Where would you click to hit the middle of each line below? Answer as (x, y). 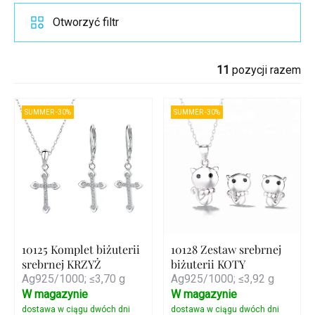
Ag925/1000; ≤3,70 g (73, 279)
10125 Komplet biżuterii (81, 250)
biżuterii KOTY (208, 264)
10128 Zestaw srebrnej (226, 250)
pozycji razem (265, 70)
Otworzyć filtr (86, 22)
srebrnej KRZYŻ (62, 264)
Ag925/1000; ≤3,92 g (222, 279)
